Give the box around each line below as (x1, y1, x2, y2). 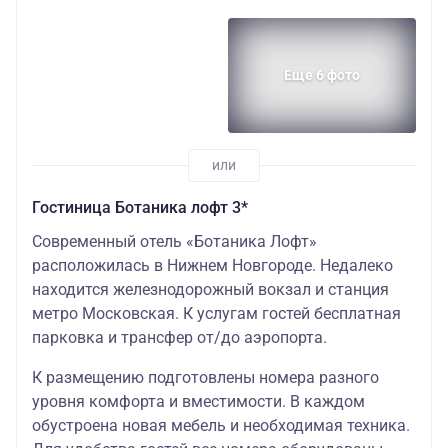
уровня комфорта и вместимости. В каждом (32, 391, 365, 411)
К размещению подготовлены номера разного (32, 367, 379, 387)
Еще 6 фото (284, 67, 360, 84)
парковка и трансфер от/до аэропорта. (32, 327, 327, 347)
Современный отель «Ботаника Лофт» (32, 231, 317, 251)
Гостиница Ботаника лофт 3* (32, 197, 248, 217)
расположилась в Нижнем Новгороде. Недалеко (32, 255, 393, 275)
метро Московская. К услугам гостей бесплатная (32, 303, 401, 323)
